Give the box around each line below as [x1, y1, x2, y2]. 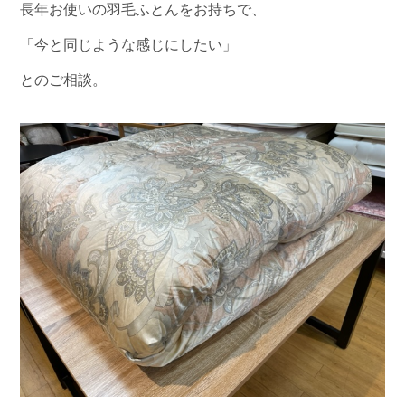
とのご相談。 [20, 72, 108, 89]
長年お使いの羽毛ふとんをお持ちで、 [20, 2, 267, 18]
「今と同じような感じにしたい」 [20, 37, 238, 53]
